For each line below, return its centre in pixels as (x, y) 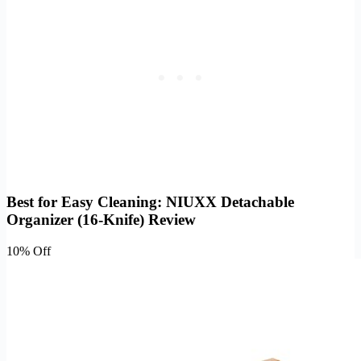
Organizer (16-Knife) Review (101, 220)
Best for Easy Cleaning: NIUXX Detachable (150, 202)
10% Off (29, 251)
